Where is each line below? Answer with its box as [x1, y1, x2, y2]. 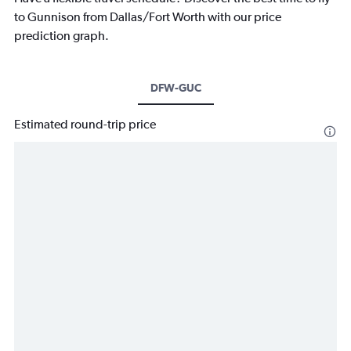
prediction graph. [14, 28, 109, 44]
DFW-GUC [150, 81, 201, 95]
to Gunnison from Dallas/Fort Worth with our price [14, 9, 281, 25]
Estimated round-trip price [14, 117, 156, 132]
